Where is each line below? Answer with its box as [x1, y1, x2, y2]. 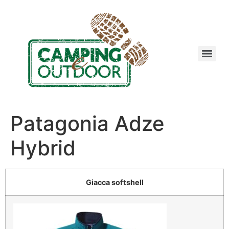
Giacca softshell [85, 178, 144, 187]
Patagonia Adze [10, 111, 165, 136]
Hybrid [10, 135, 76, 161]
